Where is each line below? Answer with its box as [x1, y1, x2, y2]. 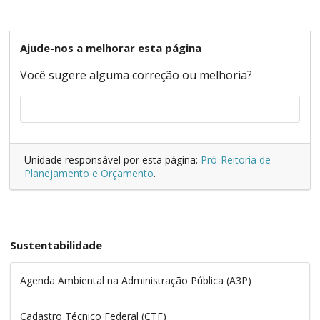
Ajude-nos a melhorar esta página [20, 41, 201, 56]
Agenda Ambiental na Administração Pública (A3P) [20, 274, 251, 288]
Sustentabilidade [10, 238, 102, 253]
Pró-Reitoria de [201, 153, 271, 167]
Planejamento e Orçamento [24, 166, 154, 181]
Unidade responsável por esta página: [24, 153, 201, 167]
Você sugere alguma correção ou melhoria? [20, 67, 252, 84]
